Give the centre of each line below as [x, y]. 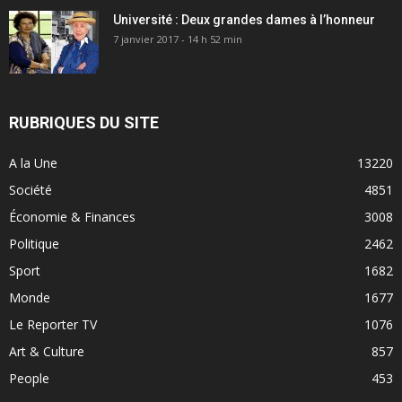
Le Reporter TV [53, 324]
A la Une [33, 162]
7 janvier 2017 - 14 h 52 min [178, 39]
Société [31, 189]
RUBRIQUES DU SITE [84, 122]
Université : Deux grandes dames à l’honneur [244, 19]
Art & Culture [47, 351]
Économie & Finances [72, 216]
